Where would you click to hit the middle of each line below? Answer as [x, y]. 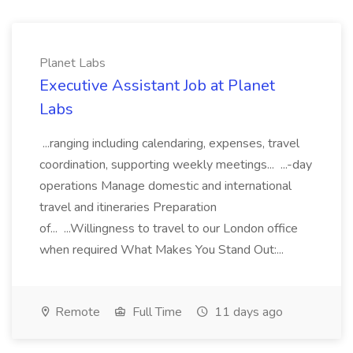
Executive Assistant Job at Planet [157, 85]
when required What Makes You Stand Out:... [163, 250]
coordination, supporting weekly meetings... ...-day [176, 165]
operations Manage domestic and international [165, 186]
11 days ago [247, 312]
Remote [76, 312]
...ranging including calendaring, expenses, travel [169, 143]
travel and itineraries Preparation [128, 207]
